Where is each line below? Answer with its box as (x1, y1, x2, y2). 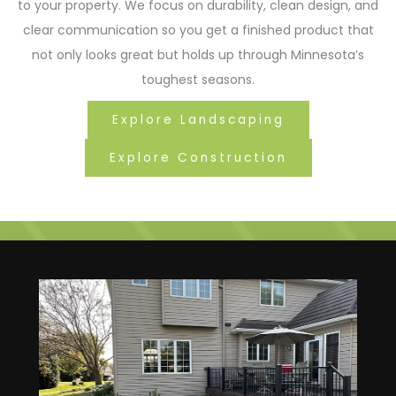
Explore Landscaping (111, 111, 285, 128)
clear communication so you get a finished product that (22, 21, 374, 39)
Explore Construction (109, 149, 287, 166)
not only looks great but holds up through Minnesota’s (32, 46, 364, 64)
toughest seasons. (141, 71, 255, 88)
